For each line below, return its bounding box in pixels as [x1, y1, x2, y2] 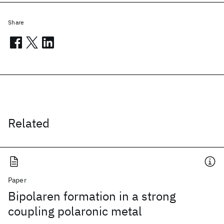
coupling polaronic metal [8, 203, 142, 219]
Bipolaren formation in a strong [8, 188, 176, 204]
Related [8, 115, 49, 131]
